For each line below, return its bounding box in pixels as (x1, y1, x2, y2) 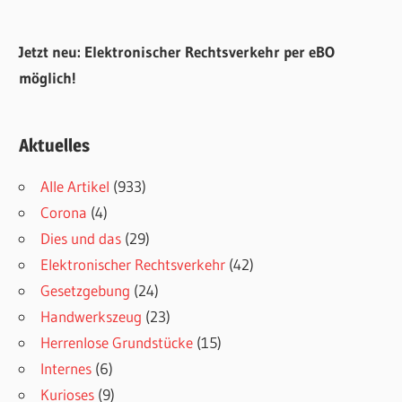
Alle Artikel (40, 176, 110, 196)
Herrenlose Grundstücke (40, 332, 194, 352)
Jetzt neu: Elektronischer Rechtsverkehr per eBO (19, 42, 336, 62)
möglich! (19, 68, 77, 88)
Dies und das (40, 228, 122, 248)
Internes (40, 358, 92, 378)
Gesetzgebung (40, 280, 131, 300)
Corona (40, 202, 88, 222)
